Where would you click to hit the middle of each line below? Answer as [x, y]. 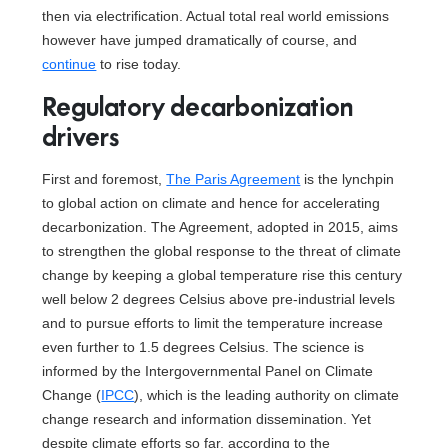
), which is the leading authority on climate [267, 395]
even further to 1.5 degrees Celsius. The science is [203, 347]
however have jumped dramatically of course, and [200, 40]
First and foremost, [104, 179]
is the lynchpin [347, 179]
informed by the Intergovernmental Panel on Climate [208, 371]
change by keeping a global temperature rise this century [222, 275]
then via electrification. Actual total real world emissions [216, 16]
